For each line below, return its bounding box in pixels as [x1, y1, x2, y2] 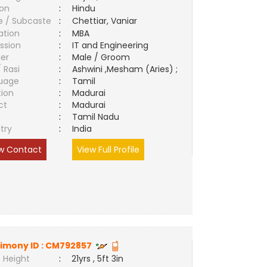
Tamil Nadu [72, 111, 120, 123]
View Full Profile [77, 144, 140, 156]
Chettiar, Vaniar [72, 15, 138, 27]
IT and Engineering [72, 39, 149, 51]
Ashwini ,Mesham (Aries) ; [72, 63, 178, 75]
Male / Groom [72, 51, 135, 63]
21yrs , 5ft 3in [72, 253, 124, 265]
